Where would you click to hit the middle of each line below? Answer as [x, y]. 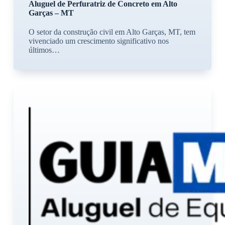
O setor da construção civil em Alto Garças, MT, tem [112, 32]
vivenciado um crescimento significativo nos [98, 41]
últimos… [44, 50]
